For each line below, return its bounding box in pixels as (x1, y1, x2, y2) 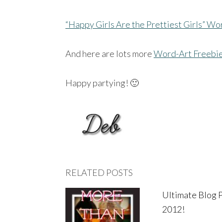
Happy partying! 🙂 (65, 77, 139, 88)
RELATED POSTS (65, 167, 133, 178)
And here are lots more (65, 48, 154, 59)
